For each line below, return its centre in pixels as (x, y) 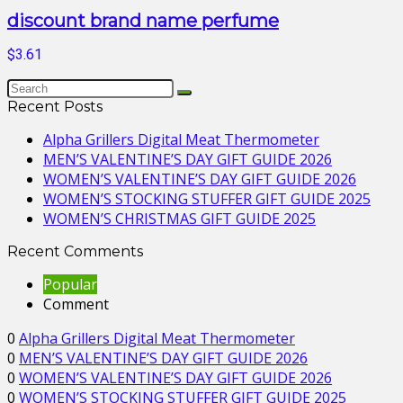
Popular (70, 284)
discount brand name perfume (143, 21)
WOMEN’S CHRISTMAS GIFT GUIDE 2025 (179, 219)
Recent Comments (75, 251)
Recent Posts (55, 107)
